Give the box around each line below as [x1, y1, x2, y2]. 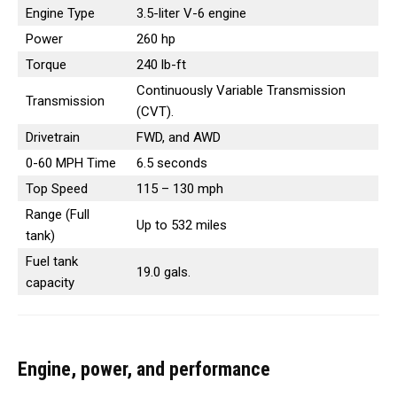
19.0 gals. [136, 263, 191, 280]
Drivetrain [26, 128, 80, 145]
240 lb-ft [136, 56, 190, 73]
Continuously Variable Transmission [136, 82, 346, 98]
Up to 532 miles [136, 216, 230, 233]
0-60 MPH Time [26, 154, 116, 171]
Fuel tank [26, 253, 78, 269]
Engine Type [26, 4, 95, 21]
